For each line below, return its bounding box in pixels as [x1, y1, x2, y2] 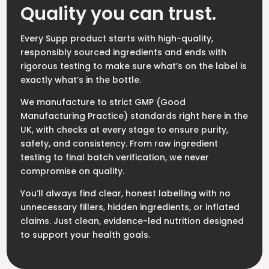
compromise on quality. [20, 165, 124, 178]
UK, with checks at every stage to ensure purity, [20, 124, 228, 136]
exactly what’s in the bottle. [20, 74, 141, 86]
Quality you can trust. [20, 1, 216, 27]
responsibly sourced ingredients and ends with [20, 46, 226, 59]
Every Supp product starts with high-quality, [20, 32, 213, 45]
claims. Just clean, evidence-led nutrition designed [20, 215, 244, 228]
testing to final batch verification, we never [20, 151, 209, 164]
